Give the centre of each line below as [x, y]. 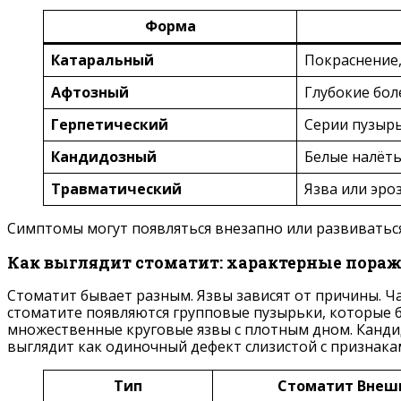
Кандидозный [104, 157]
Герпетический [110, 125]
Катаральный [102, 60]
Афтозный [90, 93]
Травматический [116, 189]
